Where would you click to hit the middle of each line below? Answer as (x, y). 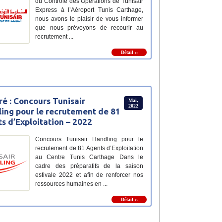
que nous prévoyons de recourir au (89, 28)
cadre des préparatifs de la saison (89, 166)
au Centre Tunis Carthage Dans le (89, 157)
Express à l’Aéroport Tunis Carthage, (89, 10)
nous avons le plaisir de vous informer (89, 19)
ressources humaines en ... (71, 184)
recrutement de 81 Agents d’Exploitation (89, 148)
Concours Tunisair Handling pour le (89, 139)
